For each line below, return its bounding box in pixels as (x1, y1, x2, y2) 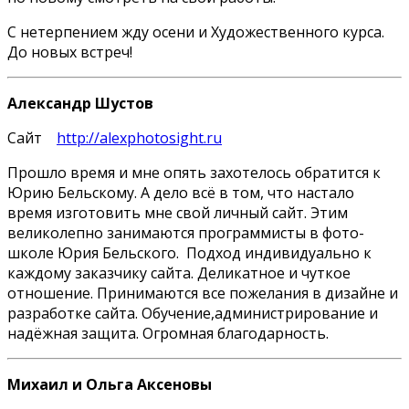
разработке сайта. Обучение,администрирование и (7, 302, 378, 323)
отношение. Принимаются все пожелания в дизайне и (7, 282, 398, 303)
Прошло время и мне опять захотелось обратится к (7, 162, 381, 183)
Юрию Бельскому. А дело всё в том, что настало (7, 182, 354, 203)
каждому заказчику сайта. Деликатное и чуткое (7, 262, 351, 283)
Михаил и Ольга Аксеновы (7, 373, 212, 394)
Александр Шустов (7, 92, 153, 113)
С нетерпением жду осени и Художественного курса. (7, 21, 384, 42)
